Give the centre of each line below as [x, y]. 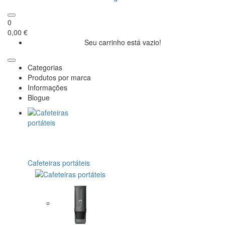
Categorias [45, 68]
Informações [47, 88]
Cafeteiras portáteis [59, 163]
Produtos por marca [59, 78]
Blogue [39, 98]
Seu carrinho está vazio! [123, 42]
